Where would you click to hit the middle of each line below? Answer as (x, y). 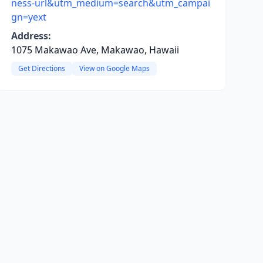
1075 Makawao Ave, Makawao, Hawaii (95, 50)
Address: (31, 36)
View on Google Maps (114, 68)
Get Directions (41, 68)
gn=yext (28, 17)
